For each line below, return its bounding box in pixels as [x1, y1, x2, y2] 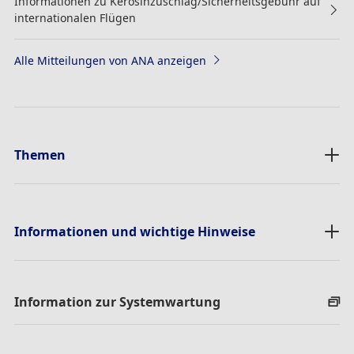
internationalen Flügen [13, 9, 136, 25]
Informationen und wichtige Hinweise [13, 222, 255, 240]
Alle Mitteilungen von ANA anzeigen [13, 52, 206, 68]
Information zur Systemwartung [13, 292, 220, 311]
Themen [13, 145, 66, 164]
